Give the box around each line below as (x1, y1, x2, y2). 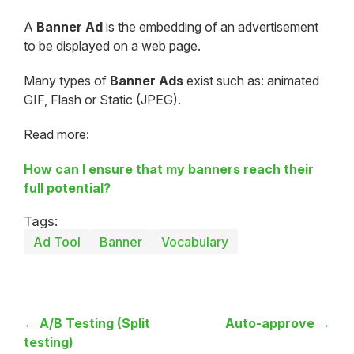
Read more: (24, 126, 89, 142)
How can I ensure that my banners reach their (24, 160, 314, 177)
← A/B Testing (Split (24, 314, 150, 331)
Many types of (24, 72, 110, 88)
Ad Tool (33, 233, 81, 250)
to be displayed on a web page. (24, 37, 201, 54)
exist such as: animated (183, 72, 319, 88)
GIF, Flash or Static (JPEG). (24, 91, 181, 107)
